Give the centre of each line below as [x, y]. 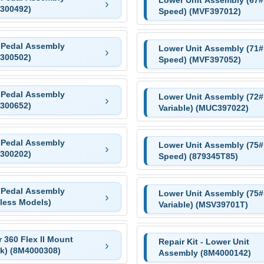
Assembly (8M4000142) [204, 253]
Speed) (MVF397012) [199, 11]
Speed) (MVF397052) [199, 59]
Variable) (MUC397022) [203, 108]
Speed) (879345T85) [198, 156]
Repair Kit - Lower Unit [204, 241]
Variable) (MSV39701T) [203, 204]
